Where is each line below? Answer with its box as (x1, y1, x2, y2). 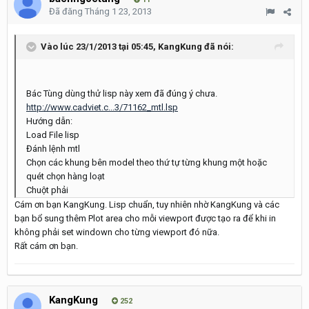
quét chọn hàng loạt (26, 171, 105, 181)
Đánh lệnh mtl (26, 143, 80, 154)
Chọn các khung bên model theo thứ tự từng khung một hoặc (26, 157, 267, 168)
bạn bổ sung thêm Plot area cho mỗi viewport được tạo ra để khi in (14, 213, 276, 223)
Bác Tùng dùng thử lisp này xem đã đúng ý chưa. (26, 88, 217, 99)
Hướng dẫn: (26, 116, 72, 126)
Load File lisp (26, 130, 79, 140)
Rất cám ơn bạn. (14, 241, 78, 251)
